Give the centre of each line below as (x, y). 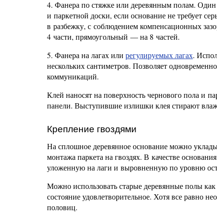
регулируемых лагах (159, 55)
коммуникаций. (73, 76)
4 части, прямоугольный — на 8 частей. (113, 37)
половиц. (62, 207)
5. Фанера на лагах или (86, 55)
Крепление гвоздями (92, 129)
